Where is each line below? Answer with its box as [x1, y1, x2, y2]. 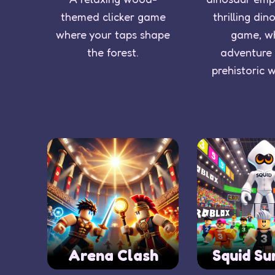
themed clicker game [60, 9, 166, 23]
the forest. [87, 45, 139, 59]
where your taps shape [56, 27, 171, 41]
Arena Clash [68, 246, 158, 265]
